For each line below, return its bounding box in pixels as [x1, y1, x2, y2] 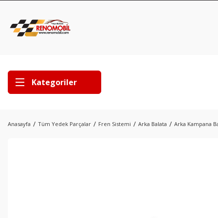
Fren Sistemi [98, 120, 131, 127]
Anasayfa [8, 120, 31, 127]
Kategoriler [32, 77, 77, 88]
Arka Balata [138, 120, 167, 127]
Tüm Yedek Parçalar [38, 120, 91, 127]
